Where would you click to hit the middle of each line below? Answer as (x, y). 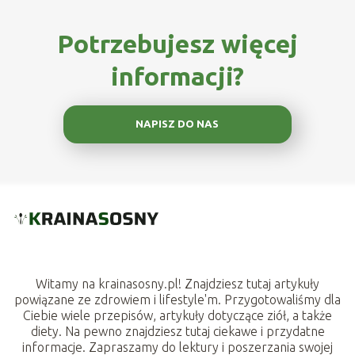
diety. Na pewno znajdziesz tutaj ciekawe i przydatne (177, 331)
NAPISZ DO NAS (177, 124)
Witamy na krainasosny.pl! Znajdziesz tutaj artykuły (177, 283)
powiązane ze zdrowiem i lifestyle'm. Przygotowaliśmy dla (177, 299)
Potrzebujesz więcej (177, 43)
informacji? (177, 76)
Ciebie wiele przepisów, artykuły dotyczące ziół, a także (177, 315)
